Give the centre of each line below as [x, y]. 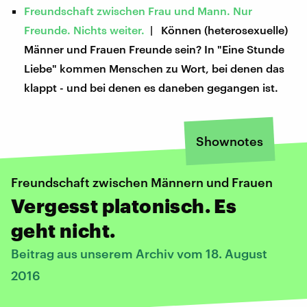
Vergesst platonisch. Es [124, 205]
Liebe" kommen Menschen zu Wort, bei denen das [155, 68]
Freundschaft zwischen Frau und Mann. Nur [138, 10]
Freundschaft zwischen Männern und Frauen [142, 182]
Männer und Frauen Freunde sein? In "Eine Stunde [155, 49]
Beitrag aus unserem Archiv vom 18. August [139, 253]
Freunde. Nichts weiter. [85, 29]
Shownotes [230, 141]
